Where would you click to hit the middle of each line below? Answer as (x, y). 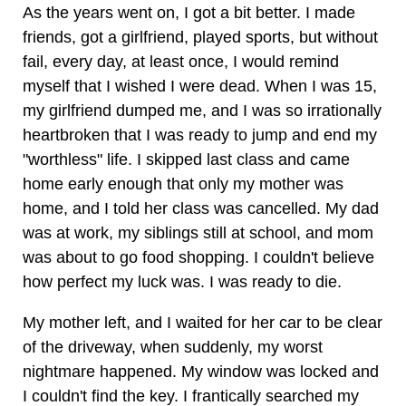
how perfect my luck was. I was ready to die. (182, 282)
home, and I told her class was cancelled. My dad (201, 208)
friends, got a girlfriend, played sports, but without (200, 37)
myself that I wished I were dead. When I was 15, (200, 86)
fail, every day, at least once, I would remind (181, 62)
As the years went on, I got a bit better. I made (189, 13)
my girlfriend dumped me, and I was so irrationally (202, 111)
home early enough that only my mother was (183, 184)
